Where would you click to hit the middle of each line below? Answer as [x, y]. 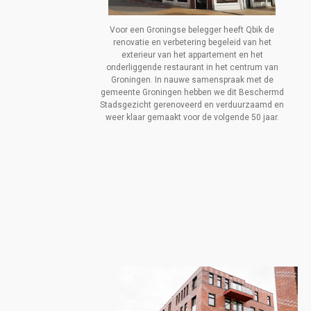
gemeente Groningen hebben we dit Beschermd [192, 93]
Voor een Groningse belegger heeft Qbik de [192, 30]
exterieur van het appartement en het [192, 55]
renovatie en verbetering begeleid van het [192, 43]
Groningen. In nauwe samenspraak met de [192, 80]
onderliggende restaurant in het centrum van [192, 68]
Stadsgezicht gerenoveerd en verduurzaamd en [192, 105]
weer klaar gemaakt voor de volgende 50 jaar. [192, 118]
